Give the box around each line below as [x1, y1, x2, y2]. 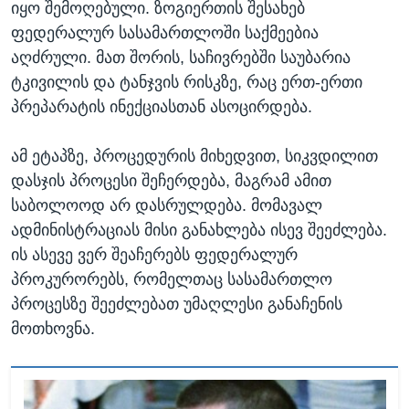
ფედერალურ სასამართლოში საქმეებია [11, 23, 319, 42]
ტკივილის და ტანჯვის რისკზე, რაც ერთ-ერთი [11, 72, 362, 91]
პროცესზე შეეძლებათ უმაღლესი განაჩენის [11, 294, 342, 313]
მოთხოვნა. [11, 319, 95, 338]
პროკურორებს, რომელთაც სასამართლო [11, 269, 332, 288]
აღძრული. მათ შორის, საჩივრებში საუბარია [11, 47, 351, 67]
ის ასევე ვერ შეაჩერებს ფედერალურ [11, 245, 298, 264]
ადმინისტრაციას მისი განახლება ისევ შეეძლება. [11, 220, 387, 239]
